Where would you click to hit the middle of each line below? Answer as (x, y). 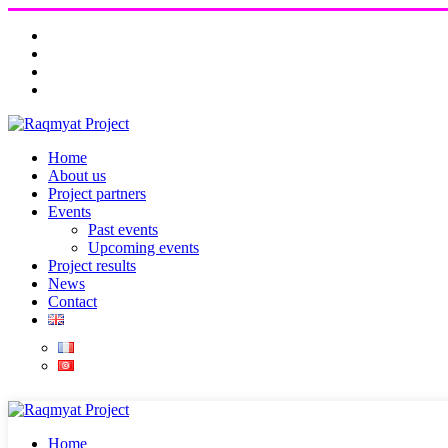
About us (77, 175)
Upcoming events (143, 247)
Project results (92, 265)
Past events (123, 229)
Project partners (97, 193)
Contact (72, 301)
